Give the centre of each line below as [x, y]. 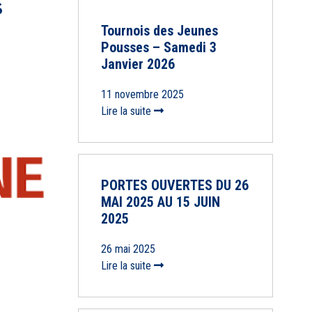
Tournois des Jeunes [159, 31]
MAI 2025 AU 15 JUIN [160, 202]
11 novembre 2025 [142, 95]
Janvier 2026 [138, 64]
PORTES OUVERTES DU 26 [174, 186]
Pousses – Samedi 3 [158, 48]
